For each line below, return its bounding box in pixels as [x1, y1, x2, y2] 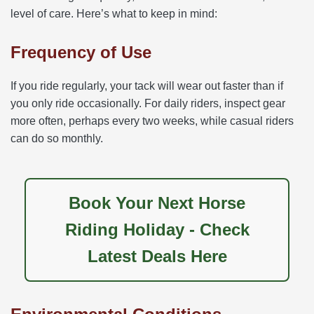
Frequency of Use [11, 42, 151, 62]
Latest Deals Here [87, 246, 227, 266]
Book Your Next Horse [69, 193, 245, 212]
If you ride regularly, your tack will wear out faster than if [11, 79, 283, 92]
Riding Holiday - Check [64, 219, 250, 239]
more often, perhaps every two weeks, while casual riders [11, 114, 294, 127]
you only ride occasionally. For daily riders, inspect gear [11, 97, 285, 109]
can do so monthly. [11, 132, 103, 144]
